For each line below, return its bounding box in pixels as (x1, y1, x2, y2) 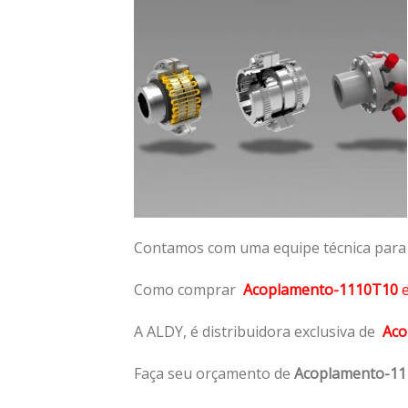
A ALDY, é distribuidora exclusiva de (134, 321, 382, 342)
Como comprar (134, 279, 243, 300)
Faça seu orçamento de (134, 362, 294, 383)
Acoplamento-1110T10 (243, 279, 398, 300)
